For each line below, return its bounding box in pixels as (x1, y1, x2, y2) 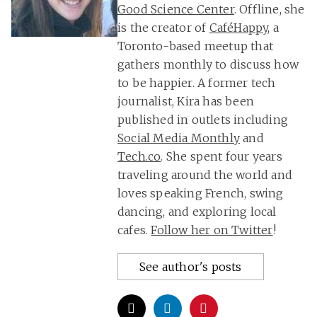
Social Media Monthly (117, 130, 240, 145)
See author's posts (139, 259, 242, 274)
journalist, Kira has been (117, 93, 254, 108)
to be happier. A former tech (117, 75, 276, 90)
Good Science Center (117, 1, 234, 16)
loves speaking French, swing (117, 185, 284, 200)
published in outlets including (117, 112, 288, 127)
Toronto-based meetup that (117, 38, 273, 53)
